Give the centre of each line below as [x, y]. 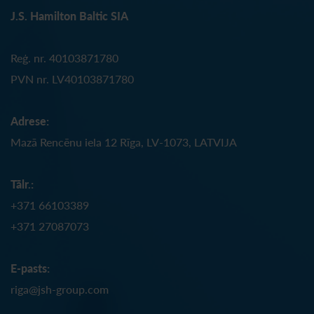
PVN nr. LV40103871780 [72, 78]
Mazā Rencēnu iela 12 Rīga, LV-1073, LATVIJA [124, 142]
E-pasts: [30, 268]
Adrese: [30, 121]
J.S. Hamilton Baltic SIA [69, 15]
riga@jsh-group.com [60, 289]
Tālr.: [23, 184]
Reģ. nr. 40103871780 [64, 57]
